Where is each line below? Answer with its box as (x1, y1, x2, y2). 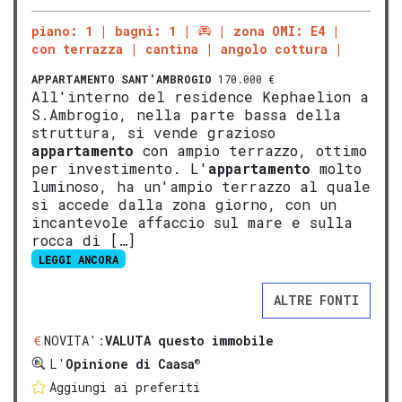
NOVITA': (44, 331, 105, 349)
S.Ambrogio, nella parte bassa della (31, 104, 341, 124)
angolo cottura (221, 39, 328, 57)
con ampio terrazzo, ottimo (134, 140, 367, 160)
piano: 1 (31, 22, 92, 39)
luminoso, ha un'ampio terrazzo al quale (31, 176, 371, 196)
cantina (145, 39, 198, 57)
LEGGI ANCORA (38, 251, 118, 267)
